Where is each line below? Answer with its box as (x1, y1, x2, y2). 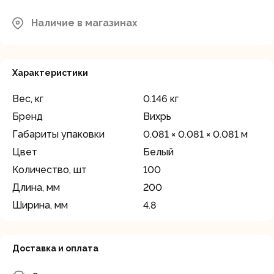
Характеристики (12, 68, 88, 78)
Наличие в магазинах (31, 17, 138, 29)
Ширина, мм (12, 199, 68, 211)
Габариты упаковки (12, 128, 105, 140)
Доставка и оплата (12, 243, 98, 253)
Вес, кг (12, 93, 43, 105)
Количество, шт (12, 164, 87, 176)
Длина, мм (12, 182, 60, 193)
